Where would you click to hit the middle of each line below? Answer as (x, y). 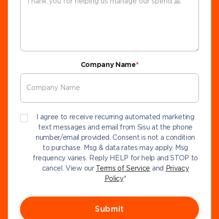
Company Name (108, 65)
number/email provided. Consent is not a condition (115, 138)
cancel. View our (69, 169)
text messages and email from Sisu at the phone (115, 128)
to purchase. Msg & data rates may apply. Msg (115, 148)
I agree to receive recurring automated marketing (115, 117)
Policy (114, 179)
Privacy (177, 169)
